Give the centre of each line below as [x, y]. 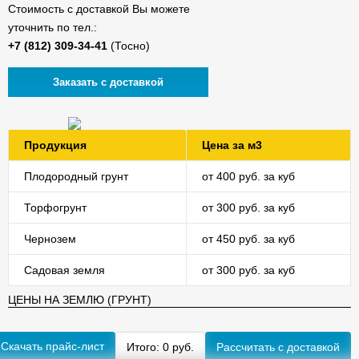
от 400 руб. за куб [248, 176]
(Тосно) [129, 45]
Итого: [145, 347]
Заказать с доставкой [108, 82]
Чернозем [50, 238]
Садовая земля [65, 270]
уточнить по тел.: [52, 27]
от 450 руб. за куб [248, 238]
